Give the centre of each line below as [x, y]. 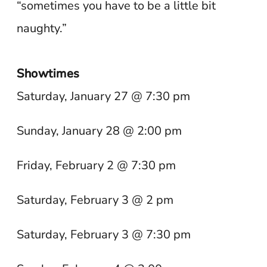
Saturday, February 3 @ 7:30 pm [104, 235]
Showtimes [48, 74]
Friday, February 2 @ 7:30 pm [97, 165]
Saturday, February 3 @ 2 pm [95, 200]
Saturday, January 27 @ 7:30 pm [104, 96]
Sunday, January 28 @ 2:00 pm [100, 131]
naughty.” [42, 28]
